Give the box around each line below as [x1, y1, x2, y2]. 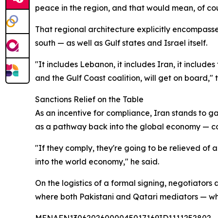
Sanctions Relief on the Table [35, 94, 144, 104]
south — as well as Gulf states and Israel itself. [35, 38, 207, 48]
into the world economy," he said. [35, 157, 159, 166]
